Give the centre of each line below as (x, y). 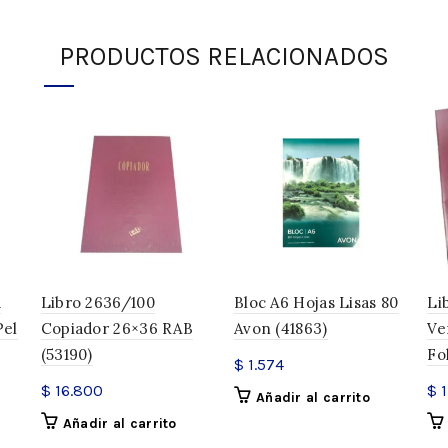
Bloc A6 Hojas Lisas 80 (316, 303)
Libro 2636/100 (97, 303)
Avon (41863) (280, 329)
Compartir (272, 158)
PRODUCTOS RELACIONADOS (224, 56)
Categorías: (280, 123)
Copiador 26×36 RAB (117, 329)
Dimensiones (287, 23)
